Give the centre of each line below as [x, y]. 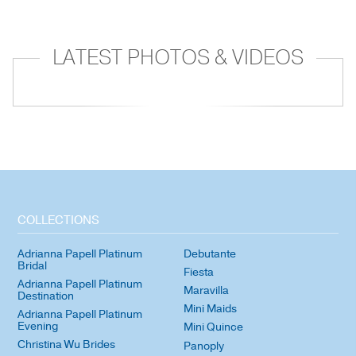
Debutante [210, 253]
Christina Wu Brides [66, 345]
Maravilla [207, 291]
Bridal [32, 265]
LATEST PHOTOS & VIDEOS [178, 58]
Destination [46, 296]
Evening [38, 327]
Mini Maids [211, 309]
